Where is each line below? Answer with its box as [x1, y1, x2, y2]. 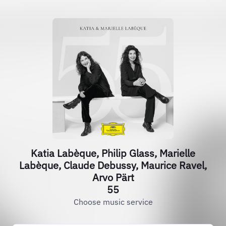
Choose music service [73, 197, 153, 207]
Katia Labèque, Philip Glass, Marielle [31, 146, 195, 160]
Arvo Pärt [92, 171, 134, 184]
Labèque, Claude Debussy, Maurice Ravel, [19, 158, 207, 172]
